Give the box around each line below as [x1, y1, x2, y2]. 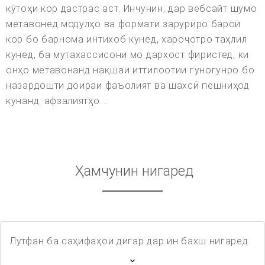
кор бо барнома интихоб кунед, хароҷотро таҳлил [6, 34, 247, 46]
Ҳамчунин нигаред [75, 163, 193, 180]
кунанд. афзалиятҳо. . [6, 95, 107, 107]
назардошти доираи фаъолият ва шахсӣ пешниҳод [6, 80, 250, 92]
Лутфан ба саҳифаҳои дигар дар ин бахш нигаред [9, 235, 248, 247]
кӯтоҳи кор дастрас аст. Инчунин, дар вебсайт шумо [6, 3, 257, 15]
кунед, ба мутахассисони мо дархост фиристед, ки [6, 49, 249, 61]
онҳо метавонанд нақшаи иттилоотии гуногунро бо [6, 64, 255, 76]
